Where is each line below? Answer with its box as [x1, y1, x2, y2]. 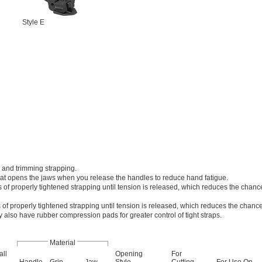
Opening [115, 250, 143, 258]
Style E [22, 18, 44, 26]
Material [50, 239, 75, 247]
